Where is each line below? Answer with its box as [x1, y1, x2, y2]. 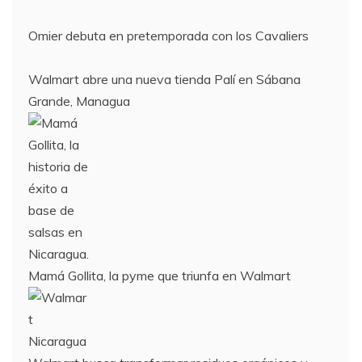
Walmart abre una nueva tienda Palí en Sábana [28, 71, 301, 87]
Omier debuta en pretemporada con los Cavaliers [28, 27, 309, 44]
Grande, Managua [28, 93, 130, 109]
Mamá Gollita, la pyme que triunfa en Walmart [28, 267, 291, 284]
